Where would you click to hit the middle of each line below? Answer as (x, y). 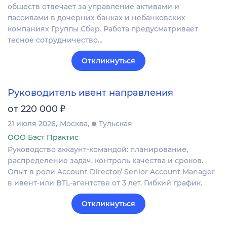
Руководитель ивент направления (90, 92)
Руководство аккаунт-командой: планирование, (98, 149)
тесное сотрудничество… (55, 40)
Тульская (116, 123)
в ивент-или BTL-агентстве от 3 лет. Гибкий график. (105, 183)
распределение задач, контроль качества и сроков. (105, 160)
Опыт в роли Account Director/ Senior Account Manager (111, 172)
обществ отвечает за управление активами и (93, 6)
